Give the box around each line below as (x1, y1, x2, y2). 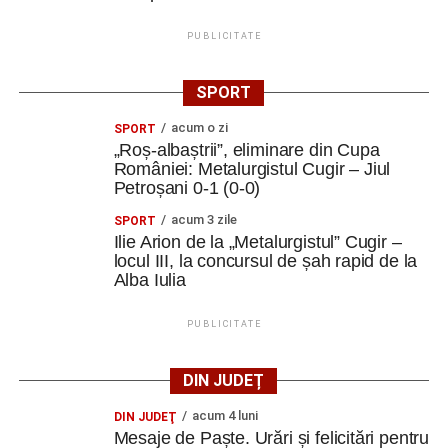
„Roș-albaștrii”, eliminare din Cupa (113, 140, 380, 160)
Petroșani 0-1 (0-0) (113, 178, 261, 198)
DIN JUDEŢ (113, 410, 177, 424)
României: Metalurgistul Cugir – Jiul (113, 159, 391, 179)
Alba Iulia (113, 270, 186, 290)
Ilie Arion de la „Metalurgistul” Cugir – (113, 232, 402, 252)
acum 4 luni (191, 408, 258, 423)
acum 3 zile (170, 212, 237, 227)
